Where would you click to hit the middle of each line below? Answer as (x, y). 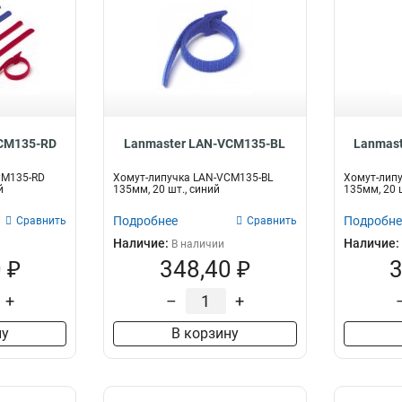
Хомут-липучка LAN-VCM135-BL (193, 178)
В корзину (205, 333)
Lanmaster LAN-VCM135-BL (205, 144)
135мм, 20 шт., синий (167, 189)
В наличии (198, 244)
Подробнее (146, 221)
